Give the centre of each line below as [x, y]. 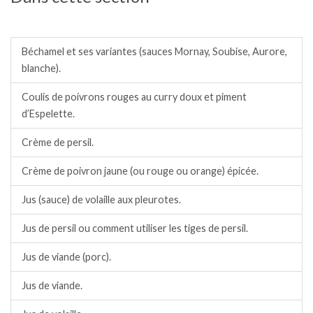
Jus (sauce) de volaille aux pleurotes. [101, 200]
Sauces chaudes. [64, 22]
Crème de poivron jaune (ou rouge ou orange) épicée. [140, 171]
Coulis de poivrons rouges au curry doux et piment [134, 97]
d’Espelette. [48, 114]
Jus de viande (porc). [66, 257]
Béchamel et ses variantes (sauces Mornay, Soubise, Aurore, [154, 52]
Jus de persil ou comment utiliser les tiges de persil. [135, 228]
